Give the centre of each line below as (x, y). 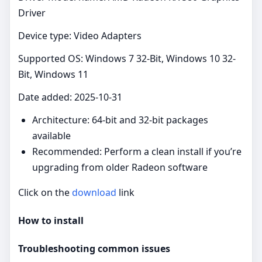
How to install (51, 221)
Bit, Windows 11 (53, 74)
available (51, 135)
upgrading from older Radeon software (120, 167)
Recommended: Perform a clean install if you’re (137, 151)
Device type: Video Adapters (80, 35)
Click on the (45, 192)
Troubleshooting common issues (94, 249)
